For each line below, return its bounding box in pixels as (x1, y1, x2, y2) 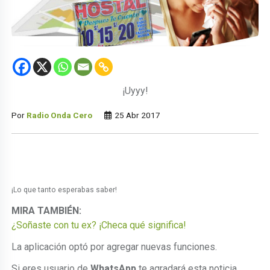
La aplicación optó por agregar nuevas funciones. (11, 240, 218, 253)
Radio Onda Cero (27, 110, 93, 120)
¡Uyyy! (122, 84, 148, 96)
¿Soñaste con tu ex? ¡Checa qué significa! (11, 219, 187, 231)
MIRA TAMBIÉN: (11, 204, 82, 216)
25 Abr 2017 (113, 110, 161, 120)
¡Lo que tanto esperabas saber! (11, 185, 118, 194)
